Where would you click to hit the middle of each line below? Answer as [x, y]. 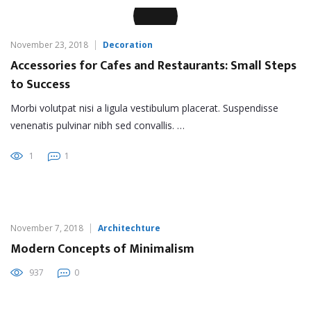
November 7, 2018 [47, 228]
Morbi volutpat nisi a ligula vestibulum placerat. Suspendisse [144, 108]
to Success [40, 84]
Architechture [129, 228]
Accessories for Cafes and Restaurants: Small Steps [153, 66]
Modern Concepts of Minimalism [102, 249]
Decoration [128, 44]
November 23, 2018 [49, 44]
